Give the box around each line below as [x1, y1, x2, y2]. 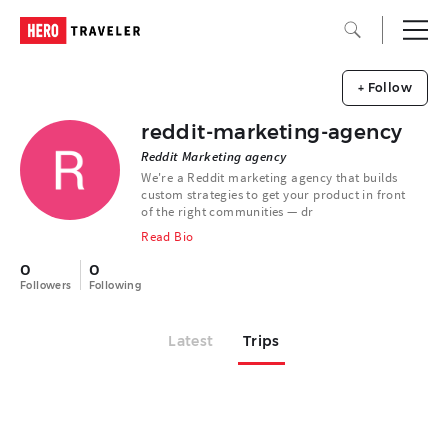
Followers [20, 279, 72, 292]
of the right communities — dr [141, 203, 314, 220]
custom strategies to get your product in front [141, 186, 406, 203]
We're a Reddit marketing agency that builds [141, 169, 398, 186]
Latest [168, 332, 214, 350]
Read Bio [141, 228, 194, 245]
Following [88, 279, 142, 292]
